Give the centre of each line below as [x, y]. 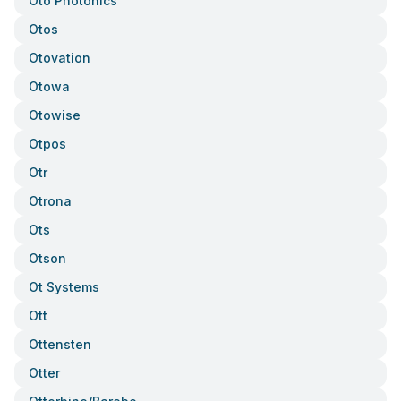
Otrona [50, 201]
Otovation [60, 58]
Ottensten [60, 344]
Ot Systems [64, 287]
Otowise [55, 115]
